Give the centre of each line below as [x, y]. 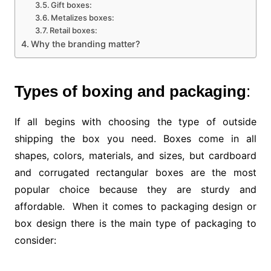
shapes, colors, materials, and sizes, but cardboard [135, 156]
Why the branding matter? [85, 44]
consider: [35, 240]
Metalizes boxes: [83, 18]
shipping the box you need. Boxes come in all [135, 139]
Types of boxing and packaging [130, 92]
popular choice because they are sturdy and [135, 190]
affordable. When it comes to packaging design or [135, 207]
